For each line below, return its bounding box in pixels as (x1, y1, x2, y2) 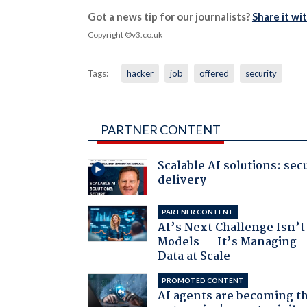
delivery (158, 171, 207, 190)
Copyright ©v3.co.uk (87, 29, 162, 40)
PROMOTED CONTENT (162, 276, 245, 285)
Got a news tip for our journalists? (87, 10, 252, 23)
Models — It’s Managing (158, 233, 297, 252)
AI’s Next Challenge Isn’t (158, 219, 306, 238)
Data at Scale (158, 247, 231, 267)
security (245, 67, 277, 79)
